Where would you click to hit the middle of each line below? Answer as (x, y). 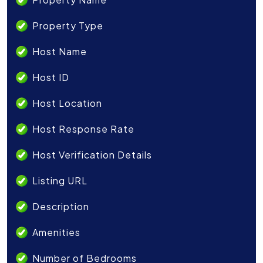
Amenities (56, 232)
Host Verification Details (92, 154)
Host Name (60, 51)
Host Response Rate (83, 129)
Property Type (68, 25)
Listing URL (60, 180)
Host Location (67, 103)
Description (61, 206)
